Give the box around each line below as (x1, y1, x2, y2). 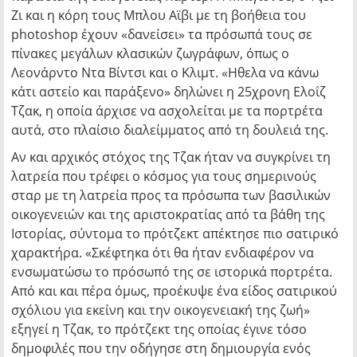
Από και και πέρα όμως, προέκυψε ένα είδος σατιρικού (11, 282, 337, 300)
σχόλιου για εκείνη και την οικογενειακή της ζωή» (11, 301, 310, 319)
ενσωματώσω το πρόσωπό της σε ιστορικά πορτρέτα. (11, 263, 332, 280)
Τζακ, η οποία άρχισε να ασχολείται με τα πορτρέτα (11, 102, 323, 120)
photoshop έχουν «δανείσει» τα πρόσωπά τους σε (11, 25, 312, 43)
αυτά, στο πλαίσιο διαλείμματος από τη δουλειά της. (11, 121, 328, 139)
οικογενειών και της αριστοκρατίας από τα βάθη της (11, 206, 325, 223)
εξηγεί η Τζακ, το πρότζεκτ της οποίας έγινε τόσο (11, 320, 307, 338)
